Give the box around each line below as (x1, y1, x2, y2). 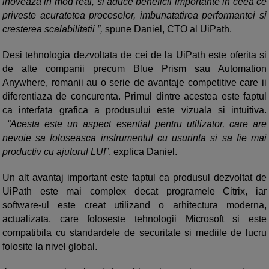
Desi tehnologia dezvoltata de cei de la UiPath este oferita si (2, 50, 267, 61)
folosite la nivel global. (2, 241, 102, 252)
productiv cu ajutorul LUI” (2, 147, 109, 157)
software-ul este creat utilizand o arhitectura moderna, (2, 200, 267, 211)
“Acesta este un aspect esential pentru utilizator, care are (2, 119, 267, 130)
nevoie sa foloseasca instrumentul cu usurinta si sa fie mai (2, 133, 267, 144)
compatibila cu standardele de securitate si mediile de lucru (2, 228, 267, 238)
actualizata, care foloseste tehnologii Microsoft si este (2, 214, 267, 225)
